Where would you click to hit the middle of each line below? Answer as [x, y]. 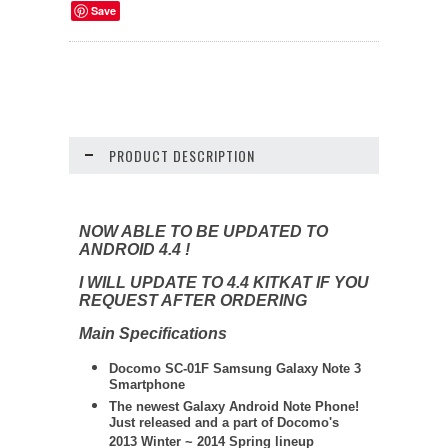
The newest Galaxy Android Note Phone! [234, 406]
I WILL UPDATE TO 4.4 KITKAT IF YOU [224, 282]
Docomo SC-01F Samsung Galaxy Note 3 [235, 368]
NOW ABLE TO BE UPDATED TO [203, 231]
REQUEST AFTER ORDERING [193, 300]
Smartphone [147, 386]
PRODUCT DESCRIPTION [182, 155]
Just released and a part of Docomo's [224, 424]
